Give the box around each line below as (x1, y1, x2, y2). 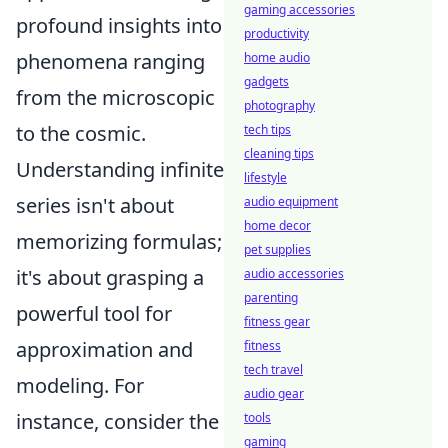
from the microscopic (16, 84, 215, 111)
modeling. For (16, 372, 144, 399)
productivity (244, 25, 309, 42)
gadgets (244, 73, 289, 90)
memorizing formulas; (16, 228, 222, 255)
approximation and (16, 336, 193, 363)
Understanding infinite (16, 156, 224, 183)
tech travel (244, 361, 303, 378)
